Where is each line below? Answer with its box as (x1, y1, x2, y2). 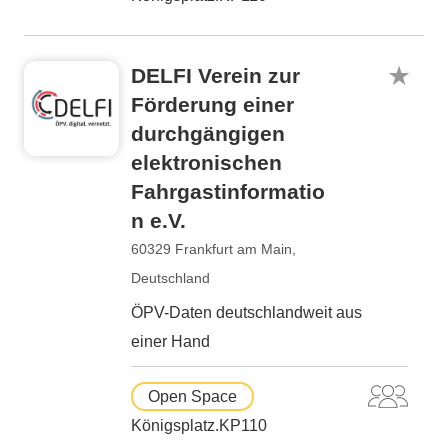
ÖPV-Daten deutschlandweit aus (131, 304, 362, 321)
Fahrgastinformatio (131, 180, 325, 203)
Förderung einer (131, 93, 294, 116)
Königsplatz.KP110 (131, 417, 267, 434)
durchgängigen (131, 122, 285, 145)
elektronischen (131, 151, 282, 174)
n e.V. (131, 209, 186, 232)
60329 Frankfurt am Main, (131, 241, 296, 257)
